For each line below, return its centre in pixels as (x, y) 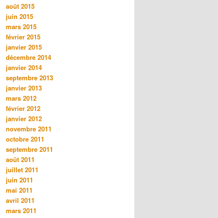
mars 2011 (21, 211)
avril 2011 (20, 200)
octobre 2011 (25, 139)
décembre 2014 (28, 57)
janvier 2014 (24, 68)
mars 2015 (21, 27)
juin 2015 (19, 17)
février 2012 (23, 109)
